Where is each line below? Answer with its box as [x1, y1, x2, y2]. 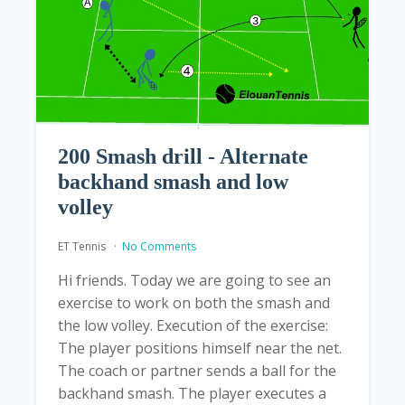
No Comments [122, 239, 196, 255]
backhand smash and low [58, 170, 288, 194]
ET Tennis [58, 239, 108, 255]
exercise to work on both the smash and [58, 293, 330, 314]
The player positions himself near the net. [58, 338, 342, 359]
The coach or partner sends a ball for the [58, 361, 336, 381]
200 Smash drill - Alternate [58, 145, 308, 169]
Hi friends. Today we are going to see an [58, 270, 331, 291]
